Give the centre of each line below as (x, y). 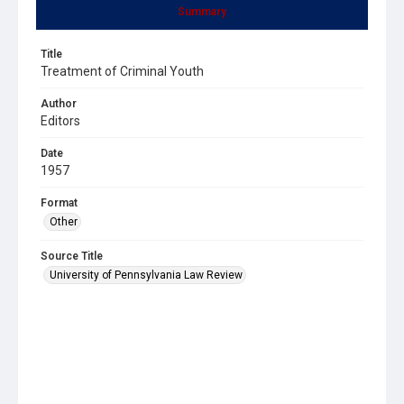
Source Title (72, 256)
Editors (60, 120)
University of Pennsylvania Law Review (146, 275)
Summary (202, 11)
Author (59, 103)
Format (59, 202)
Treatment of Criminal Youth (122, 71)
